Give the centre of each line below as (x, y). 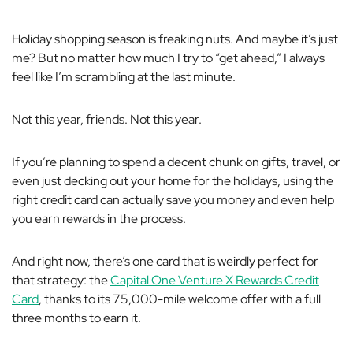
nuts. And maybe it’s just (271, 39)
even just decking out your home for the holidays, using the (173, 181)
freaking (181, 39)
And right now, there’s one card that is (115, 261)
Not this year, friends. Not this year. (107, 119)
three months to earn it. (76, 318)
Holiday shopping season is (85, 39)
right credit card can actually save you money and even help (173, 200)
